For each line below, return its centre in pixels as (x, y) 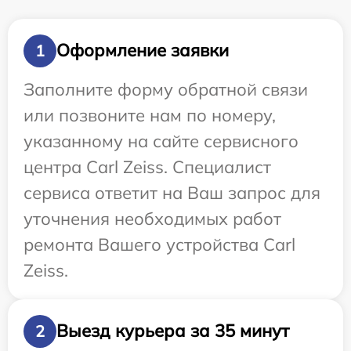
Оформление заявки (143, 51)
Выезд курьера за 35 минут (173, 331)
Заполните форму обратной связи (166, 89)
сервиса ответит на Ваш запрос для (172, 192)
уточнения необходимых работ (152, 218)
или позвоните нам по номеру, (150, 115)
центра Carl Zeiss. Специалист (147, 166)
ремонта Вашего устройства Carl (159, 244)
